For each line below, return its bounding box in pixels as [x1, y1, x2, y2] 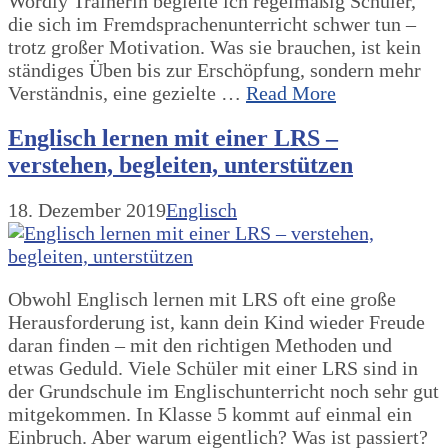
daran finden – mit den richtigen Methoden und [8, 334, 392, 357]
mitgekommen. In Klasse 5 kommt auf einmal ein [8, 403, 412, 426]
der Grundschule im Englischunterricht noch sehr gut [8, 380, 439, 403]
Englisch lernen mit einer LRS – [8, 125, 338, 152]
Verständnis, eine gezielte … [8, 82, 246, 105]
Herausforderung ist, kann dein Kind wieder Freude [8, 311, 425, 334]
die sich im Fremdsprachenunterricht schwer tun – [8, 13, 416, 36]
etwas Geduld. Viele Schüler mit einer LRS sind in [8, 357, 418, 380]
